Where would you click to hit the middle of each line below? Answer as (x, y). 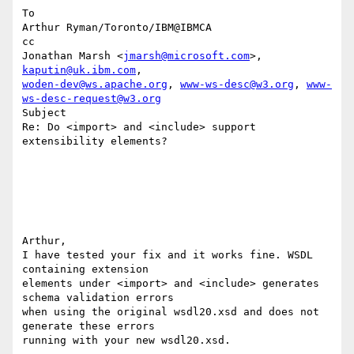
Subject (44, 113)
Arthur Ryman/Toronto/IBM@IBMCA (117, 28)
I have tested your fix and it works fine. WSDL (168, 255)
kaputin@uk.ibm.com (79, 70)
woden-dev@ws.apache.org (95, 85)
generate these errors (92, 326)
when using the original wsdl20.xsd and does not (171, 312)
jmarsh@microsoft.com (186, 56)
